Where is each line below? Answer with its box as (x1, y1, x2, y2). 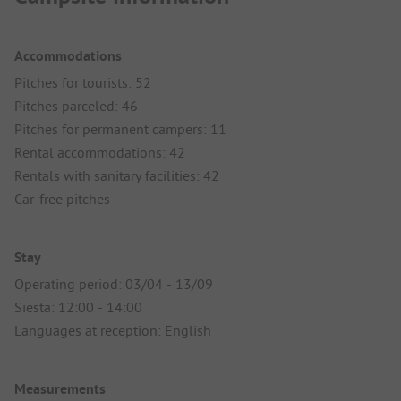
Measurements (14, 380, 106, 399)
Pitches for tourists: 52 (14, 73, 151, 91)
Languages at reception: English (14, 320, 211, 339)
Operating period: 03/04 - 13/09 (14, 274, 213, 293)
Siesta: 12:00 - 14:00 (14, 297, 142, 316)
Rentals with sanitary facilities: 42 (14, 166, 219, 184)
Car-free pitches (14, 189, 110, 208)
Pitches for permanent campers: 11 (14, 119, 226, 138)
